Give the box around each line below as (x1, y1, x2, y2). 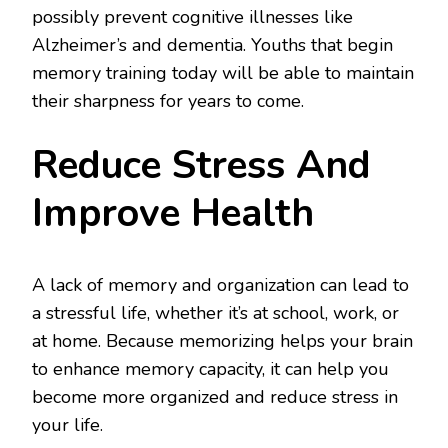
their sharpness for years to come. (32, 89, 304, 114)
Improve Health (32, 187, 314, 241)
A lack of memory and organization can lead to (32, 272, 409, 297)
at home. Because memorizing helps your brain (32, 328, 413, 353)
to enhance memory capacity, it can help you (32, 356, 389, 381)
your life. (32, 412, 103, 437)
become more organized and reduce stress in (32, 384, 398, 409)
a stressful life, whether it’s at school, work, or (32, 300, 399, 325)
